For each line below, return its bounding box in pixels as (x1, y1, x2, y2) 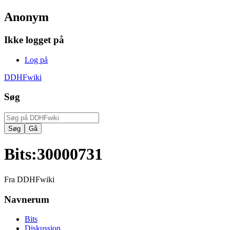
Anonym (4, 10, 49, 24)
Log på (25, 55, 48, 64)
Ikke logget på (4, 34, 64, 45)
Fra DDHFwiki (4, 175, 54, 184)
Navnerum (4, 194, 49, 205)
